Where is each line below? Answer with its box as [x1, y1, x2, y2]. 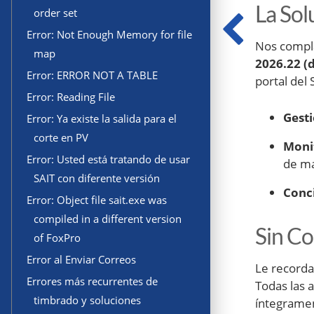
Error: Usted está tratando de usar [27, 152, 190, 167]
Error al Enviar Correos [27, 252, 136, 267]
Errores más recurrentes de [27, 274, 158, 289]
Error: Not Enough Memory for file [27, 27, 192, 42]
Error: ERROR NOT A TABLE [27, 68, 158, 83]
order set [34, 6, 77, 20]
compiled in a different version [34, 212, 182, 226]
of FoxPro [34, 231, 81, 245]
